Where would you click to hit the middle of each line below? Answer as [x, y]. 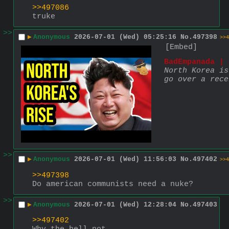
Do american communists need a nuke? [113, 184]
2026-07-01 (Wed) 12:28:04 [125, 205]
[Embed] [181, 47]
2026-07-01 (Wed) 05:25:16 [125, 37]
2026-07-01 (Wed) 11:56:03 [125, 159]
